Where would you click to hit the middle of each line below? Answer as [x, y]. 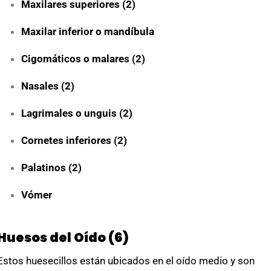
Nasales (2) [48, 86]
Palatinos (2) [51, 168]
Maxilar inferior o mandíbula [88, 31]
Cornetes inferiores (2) [74, 140]
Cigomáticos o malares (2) [83, 59]
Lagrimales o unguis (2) [77, 113]
